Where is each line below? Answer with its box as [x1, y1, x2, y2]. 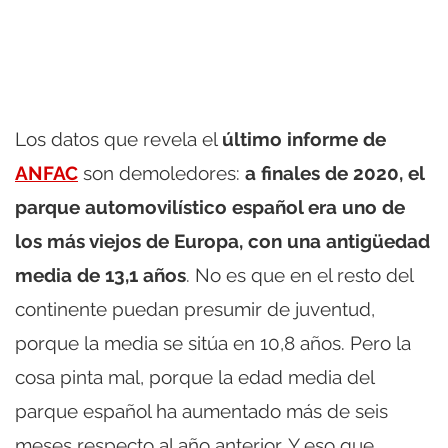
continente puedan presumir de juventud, [15, 298, 375, 321]
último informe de [222, 128, 386, 151]
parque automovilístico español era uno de [15, 196, 405, 219]
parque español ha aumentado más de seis [15, 400, 388, 423]
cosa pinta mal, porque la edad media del [15, 366, 374, 389]
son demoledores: [78, 162, 245, 185]
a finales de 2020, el [245, 162, 424, 185]
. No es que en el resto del [186, 264, 413, 287]
